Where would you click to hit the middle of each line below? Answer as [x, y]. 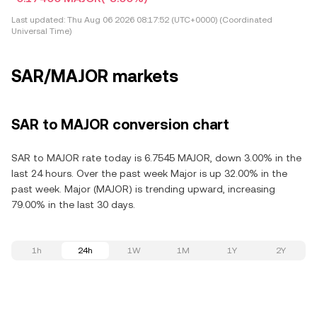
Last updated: [38, 20]
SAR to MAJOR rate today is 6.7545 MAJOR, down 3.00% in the [156, 158]
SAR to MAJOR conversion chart [120, 125]
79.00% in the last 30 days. [73, 204]
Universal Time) [41, 31]
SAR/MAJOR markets [95, 76]
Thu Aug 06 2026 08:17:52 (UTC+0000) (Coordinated [169, 20]
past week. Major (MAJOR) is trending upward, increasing [143, 189]
